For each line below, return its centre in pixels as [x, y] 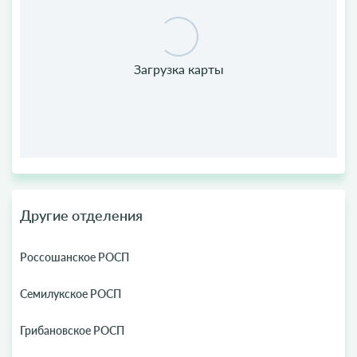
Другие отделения [81, 215]
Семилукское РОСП [71, 294]
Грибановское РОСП [72, 330]
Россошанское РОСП [75, 257]
